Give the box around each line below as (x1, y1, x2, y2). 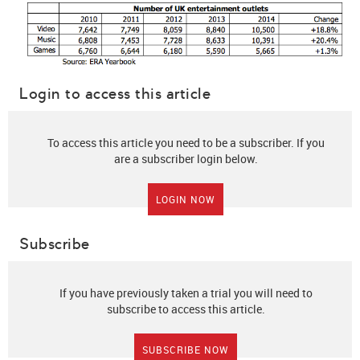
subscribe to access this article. (106, 301, 265, 317)
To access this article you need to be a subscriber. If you (47, 134, 325, 150)
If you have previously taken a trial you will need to (59, 284, 313, 301)
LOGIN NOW (156, 192, 215, 206)
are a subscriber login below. (113, 150, 258, 166)
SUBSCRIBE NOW (142, 342, 229, 356)
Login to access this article (19, 84, 211, 103)
